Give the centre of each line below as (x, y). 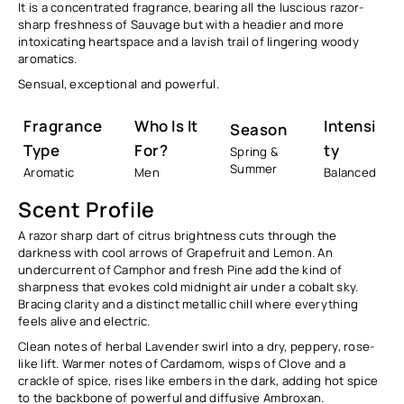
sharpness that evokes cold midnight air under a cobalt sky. (188, 286)
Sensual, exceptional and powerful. (119, 83)
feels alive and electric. (84, 321)
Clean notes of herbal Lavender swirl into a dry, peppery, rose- (197, 346)
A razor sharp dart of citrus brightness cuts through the (178, 235)
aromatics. (48, 58)
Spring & (255, 151)
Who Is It (166, 126)
